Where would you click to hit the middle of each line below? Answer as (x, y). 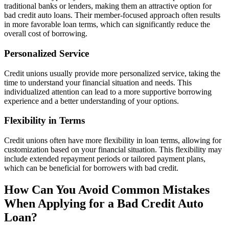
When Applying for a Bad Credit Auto (104, 203)
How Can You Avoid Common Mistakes (107, 189)
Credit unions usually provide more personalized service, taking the (112, 73)
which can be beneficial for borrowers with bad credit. (91, 168)
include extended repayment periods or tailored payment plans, (105, 159)
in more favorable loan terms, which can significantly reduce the (107, 25)
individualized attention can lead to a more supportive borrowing (108, 91)
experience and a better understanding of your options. (91, 101)
